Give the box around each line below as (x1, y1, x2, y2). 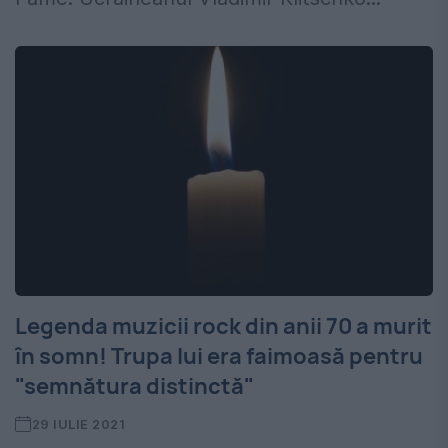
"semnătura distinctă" (15, 371, 254, 402)
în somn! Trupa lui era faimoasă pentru (15, 341, 423, 372)
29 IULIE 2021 (31, 416, 126, 433)
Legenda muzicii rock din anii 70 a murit (15, 311, 432, 342)
